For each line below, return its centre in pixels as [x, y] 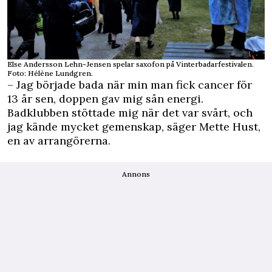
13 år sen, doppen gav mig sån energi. [105, 99]
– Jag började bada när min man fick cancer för [130, 85]
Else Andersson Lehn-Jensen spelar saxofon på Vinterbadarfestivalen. [131, 64]
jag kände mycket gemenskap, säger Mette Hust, [134, 127]
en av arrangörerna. [59, 141]
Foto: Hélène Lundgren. [50, 73]
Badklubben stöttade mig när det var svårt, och [130, 113]
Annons [136, 174]
